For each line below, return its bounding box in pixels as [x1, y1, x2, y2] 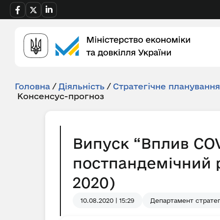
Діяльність [58, 82, 105, 91]
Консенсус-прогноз [17, 91, 104, 101]
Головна [15, 82, 50, 91]
